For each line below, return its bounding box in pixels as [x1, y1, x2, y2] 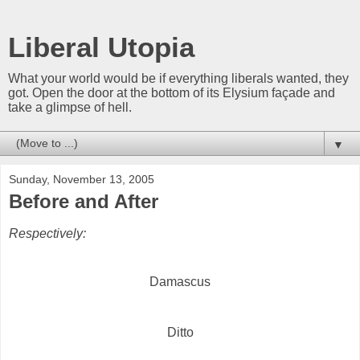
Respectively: [9, 226, 86, 240]
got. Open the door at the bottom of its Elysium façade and [8, 86, 335, 100]
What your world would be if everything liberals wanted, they [8, 72, 349, 85]
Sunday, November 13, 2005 [9, 173, 154, 186]
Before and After [9, 190, 158, 212]
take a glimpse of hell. [8, 100, 132, 114]
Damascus [149, 274, 211, 288]
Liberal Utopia [8, 32, 194, 63]
